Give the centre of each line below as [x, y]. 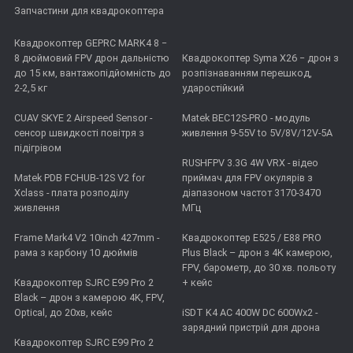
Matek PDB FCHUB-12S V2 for [80, 177]
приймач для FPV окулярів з [247, 177]
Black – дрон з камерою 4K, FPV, [89, 297]
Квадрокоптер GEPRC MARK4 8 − [91, 43]
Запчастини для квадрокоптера [89, 11]
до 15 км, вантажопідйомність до [93, 72]
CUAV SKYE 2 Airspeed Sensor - [83, 117]
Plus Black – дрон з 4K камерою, [257, 252]
